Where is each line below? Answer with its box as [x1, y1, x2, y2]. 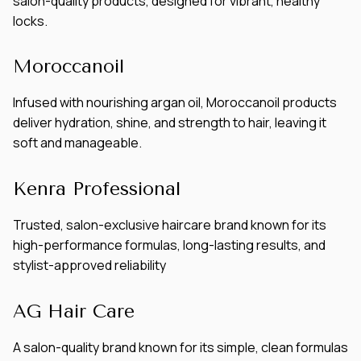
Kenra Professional [13, 178, 180, 201]
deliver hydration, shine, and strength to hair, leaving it [13, 114, 326, 132]
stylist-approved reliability [13, 256, 166, 275]
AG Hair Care [13, 300, 135, 322]
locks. [13, 11, 48, 30]
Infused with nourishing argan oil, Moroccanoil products [13, 93, 337, 112]
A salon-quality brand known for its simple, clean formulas [13, 338, 348, 356]
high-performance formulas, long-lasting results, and [13, 236, 326, 255]
